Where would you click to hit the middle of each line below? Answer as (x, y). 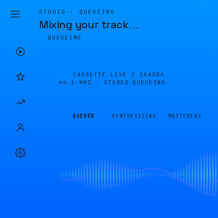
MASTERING (185, 116)
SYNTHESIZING (134, 116)
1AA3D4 (152, 74)
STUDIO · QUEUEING (77, 12)
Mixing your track (84, 24)
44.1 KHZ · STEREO (94, 82)
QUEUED (84, 116)
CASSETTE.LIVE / (106, 74)
